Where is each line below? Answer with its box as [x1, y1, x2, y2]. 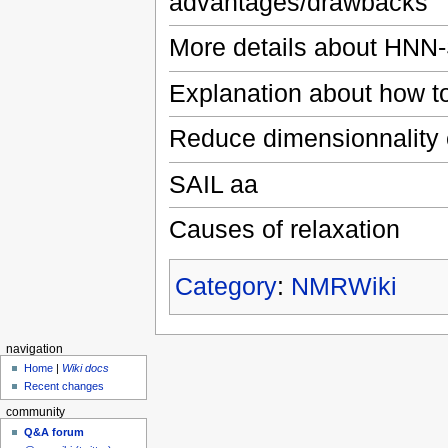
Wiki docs [62, 362, 110, 375]
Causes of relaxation [168, 215, 400, 244]
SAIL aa [168, 169, 258, 198]
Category [174, 271, 277, 300]
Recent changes [24, 380, 105, 393]
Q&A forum [24, 425, 85, 438]
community [5, 406, 65, 419]
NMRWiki [290, 271, 397, 300]
